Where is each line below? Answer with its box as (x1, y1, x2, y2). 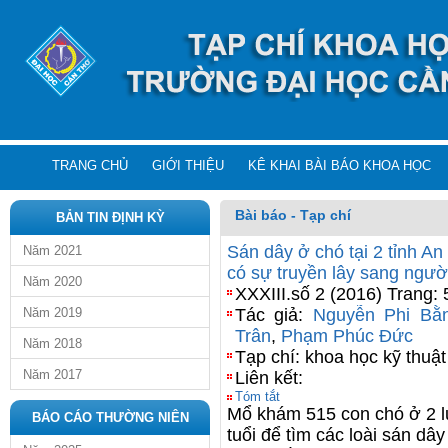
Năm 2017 (23, 367, 82, 382)
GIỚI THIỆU (152, 158, 224, 173)
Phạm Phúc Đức (281, 326, 413, 346)
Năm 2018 (23, 336, 82, 351)
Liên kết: (235, 368, 303, 388)
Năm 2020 (23, 274, 82, 289)
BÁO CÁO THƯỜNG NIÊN (31, 410, 189, 425)
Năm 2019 (23, 305, 82, 320)
